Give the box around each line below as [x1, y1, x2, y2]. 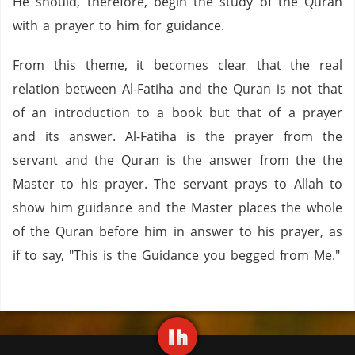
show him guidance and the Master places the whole [13, 199, 342, 216]
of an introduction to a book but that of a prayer [13, 104, 342, 121]
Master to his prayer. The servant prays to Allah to [13, 175, 342, 193]
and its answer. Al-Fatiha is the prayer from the [13, 128, 342, 145]
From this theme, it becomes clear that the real [13, 56, 342, 74]
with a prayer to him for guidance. [13, 17, 224, 34]
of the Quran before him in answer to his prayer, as [13, 223, 342, 240]
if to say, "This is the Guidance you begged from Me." [13, 246, 340, 264]
